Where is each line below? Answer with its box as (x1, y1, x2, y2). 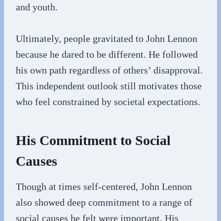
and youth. (16, 1, 58, 12)
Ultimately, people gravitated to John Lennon (16, 33, 197, 44)
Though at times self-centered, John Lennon (16, 181, 192, 192)
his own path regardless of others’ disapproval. (16, 65, 203, 75)
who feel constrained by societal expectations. (16, 96, 200, 107)
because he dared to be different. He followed (16, 49, 198, 60)
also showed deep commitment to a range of (16, 197, 192, 208)
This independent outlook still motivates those (16, 80, 202, 91)
